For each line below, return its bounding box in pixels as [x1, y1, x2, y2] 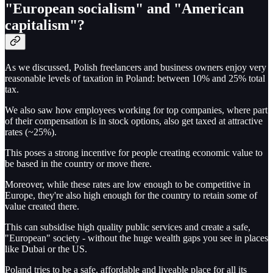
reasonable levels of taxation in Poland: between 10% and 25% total [5, 73, 265, 83]
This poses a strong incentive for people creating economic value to [5, 147, 263, 158]
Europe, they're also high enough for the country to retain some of [5, 190, 257, 200]
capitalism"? [5, 16, 85, 33]
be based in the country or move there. [5, 158, 152, 169]
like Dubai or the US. [5, 243, 87, 254]
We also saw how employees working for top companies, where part [5, 104, 268, 115]
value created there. [5, 200, 79, 211]
